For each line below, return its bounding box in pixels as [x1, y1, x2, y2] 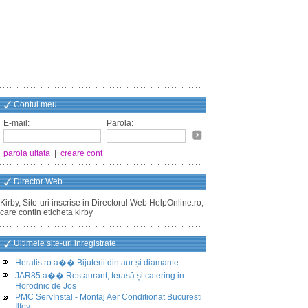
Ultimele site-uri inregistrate [14, 239, 116, 248]
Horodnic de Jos [15, 281, 76, 291]
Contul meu [14, 100, 57, 109]
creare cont [60, 148, 102, 158]
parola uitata [3, 148, 50, 158]
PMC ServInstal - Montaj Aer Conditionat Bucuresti [15, 292, 202, 302]
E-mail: [3, 118, 30, 128]
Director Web [14, 177, 63, 186]
